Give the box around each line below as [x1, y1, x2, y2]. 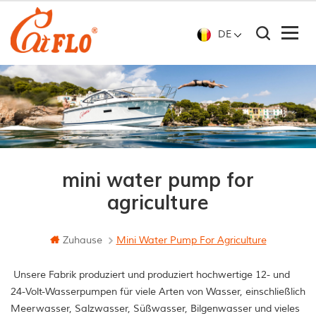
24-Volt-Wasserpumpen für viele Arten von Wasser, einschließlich [11, 286, 305, 298]
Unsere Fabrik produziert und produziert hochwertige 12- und [11, 269, 290, 281]
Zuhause [62, 234, 102, 247]
